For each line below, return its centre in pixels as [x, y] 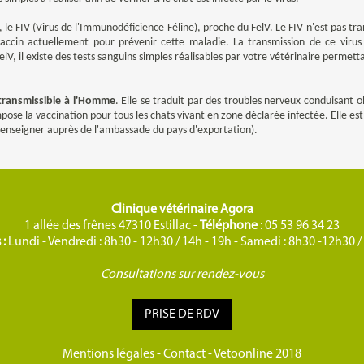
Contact [184, 354]
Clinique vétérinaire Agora [182, 210]
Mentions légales [108, 354]
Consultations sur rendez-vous [182, 275]
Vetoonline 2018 [258, 354]
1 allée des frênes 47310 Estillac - [112, 226]
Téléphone [229, 226]
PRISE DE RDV [182, 314]
